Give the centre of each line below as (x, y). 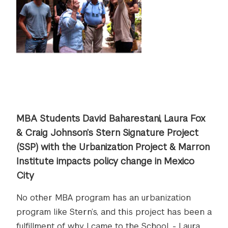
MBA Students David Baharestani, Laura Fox (111, 118)
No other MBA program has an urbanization (104, 198)
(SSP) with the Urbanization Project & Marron (113, 147)
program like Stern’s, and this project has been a (114, 212)
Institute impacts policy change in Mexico (105, 161)
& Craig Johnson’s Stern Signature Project (107, 133)
